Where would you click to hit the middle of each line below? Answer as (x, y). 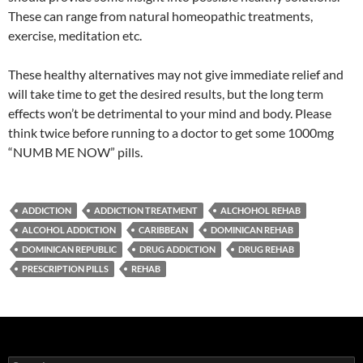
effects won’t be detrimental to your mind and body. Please (170, 113)
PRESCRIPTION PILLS (65, 269)
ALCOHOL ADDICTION (69, 230)
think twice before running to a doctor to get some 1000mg (171, 132)
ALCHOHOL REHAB (261, 210)
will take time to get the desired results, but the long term (166, 94)
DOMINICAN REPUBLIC (69, 249)
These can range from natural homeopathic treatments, (160, 16)
